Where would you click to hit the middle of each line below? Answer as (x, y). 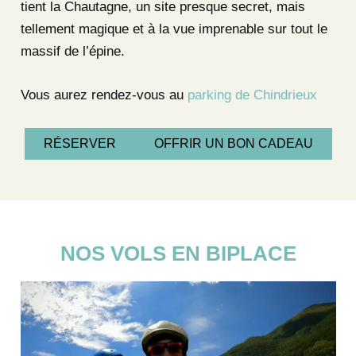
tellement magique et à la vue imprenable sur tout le (174, 29)
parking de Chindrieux (252, 95)
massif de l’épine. (72, 51)
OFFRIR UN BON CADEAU (233, 144)
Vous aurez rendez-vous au (104, 95)
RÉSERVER (79, 144)
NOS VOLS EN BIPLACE (178, 254)
